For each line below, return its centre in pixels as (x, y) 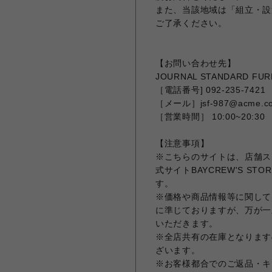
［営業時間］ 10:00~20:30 (210, 117)
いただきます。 (187, 223)
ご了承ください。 (191, 23)
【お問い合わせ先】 (196, 63)
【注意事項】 (182, 143)
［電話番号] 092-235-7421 (211, 90)
